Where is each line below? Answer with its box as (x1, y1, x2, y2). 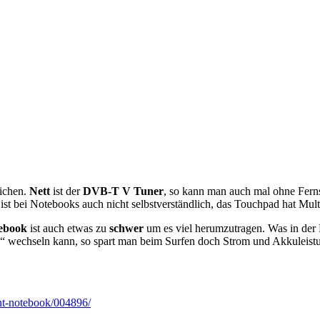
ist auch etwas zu (30, 222, 109, 235)
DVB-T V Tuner (83, 185, 164, 198)
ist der (53, 185, 83, 198)
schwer (109, 222, 146, 235)
